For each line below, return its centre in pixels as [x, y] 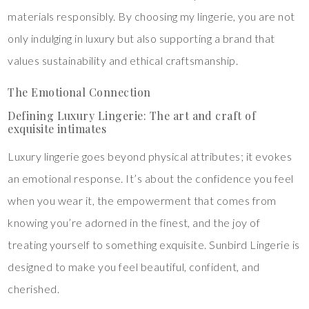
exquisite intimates [57, 129]
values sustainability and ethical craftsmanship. [123, 61]
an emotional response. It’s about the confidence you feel [151, 179]
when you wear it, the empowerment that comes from [142, 201]
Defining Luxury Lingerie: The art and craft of [132, 116]
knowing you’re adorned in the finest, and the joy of [134, 223]
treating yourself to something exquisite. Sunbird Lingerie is [154, 245]
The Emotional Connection [79, 92]
